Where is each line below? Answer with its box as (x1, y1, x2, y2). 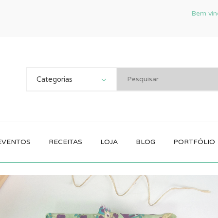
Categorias (36, 75, 73, 84)
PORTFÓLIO (173, 138, 216, 146)
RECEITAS (48, 138, 82, 146)
